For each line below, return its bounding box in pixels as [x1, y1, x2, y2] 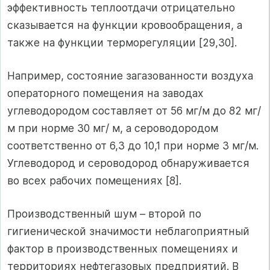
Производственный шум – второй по [7, 207, 201, 221]
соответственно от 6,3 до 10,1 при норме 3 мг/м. [7, 139, 259, 152]
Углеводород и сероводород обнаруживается [7, 156, 250, 169]
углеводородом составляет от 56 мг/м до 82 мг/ [7, 104, 261, 117]
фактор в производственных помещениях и [7, 242, 238, 256]
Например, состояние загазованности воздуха [7, 69, 253, 82]
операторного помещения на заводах [7, 86, 204, 99]
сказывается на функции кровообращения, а [7, 18, 242, 31]
